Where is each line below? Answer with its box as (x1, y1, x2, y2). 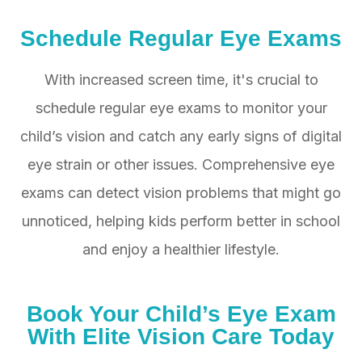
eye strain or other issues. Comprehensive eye (27, 156, 335, 174)
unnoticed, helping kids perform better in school (22, 213, 340, 230)
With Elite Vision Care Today (27, 323, 335, 350)
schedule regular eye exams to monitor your (35, 99, 327, 117)
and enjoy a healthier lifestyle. (82, 241, 280, 259)
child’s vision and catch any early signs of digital (20, 128, 342, 145)
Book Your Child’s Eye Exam (26, 301, 336, 327)
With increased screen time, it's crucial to (44, 71, 318, 89)
